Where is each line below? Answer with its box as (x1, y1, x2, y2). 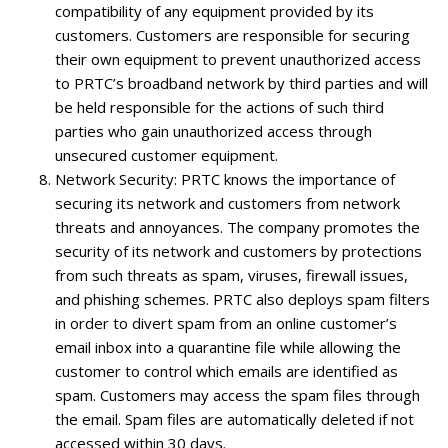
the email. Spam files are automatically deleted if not (55, 408, 414, 429)
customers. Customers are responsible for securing (55, 24, 410, 45)
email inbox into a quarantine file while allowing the (55, 336, 401, 357)
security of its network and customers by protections (55, 240, 422, 261)
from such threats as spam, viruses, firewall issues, (55, 264, 408, 285)
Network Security (55, 168, 174, 189)
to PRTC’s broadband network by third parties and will (55, 72, 428, 93)
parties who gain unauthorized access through (55, 120, 372, 141)
